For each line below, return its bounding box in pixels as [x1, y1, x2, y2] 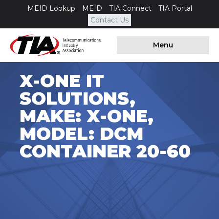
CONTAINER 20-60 [20, 140, 191, 162]
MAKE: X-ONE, [20, 105, 153, 127]
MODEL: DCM [20, 123, 143, 145]
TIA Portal [158, 4, 192, 13]
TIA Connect [109, 4, 152, 13]
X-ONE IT [20, 70, 104, 92]
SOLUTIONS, [20, 88, 135, 109]
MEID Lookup [27, 4, 75, 13]
